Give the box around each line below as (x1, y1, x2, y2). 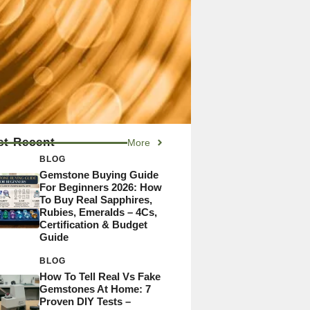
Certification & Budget (39, 218, 147, 230)
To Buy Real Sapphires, (39, 193, 152, 206)
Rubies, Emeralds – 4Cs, (39, 206, 157, 218)
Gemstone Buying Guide (39, 168, 158, 181)
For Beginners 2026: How (39, 181, 162, 193)
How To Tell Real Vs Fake (39, 270, 161, 282)
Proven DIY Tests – (39, 295, 131, 307)
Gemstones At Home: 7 (39, 282, 151, 295)
